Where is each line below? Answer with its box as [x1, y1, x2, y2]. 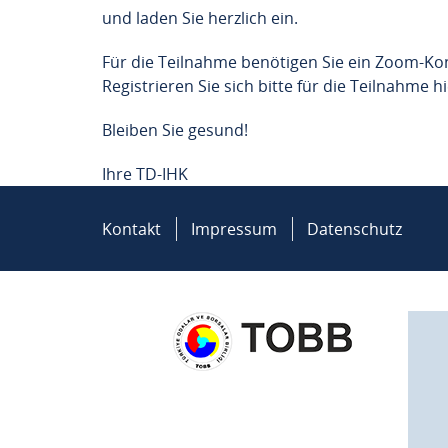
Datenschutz [307, 217, 402, 240]
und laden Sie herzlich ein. [102, 7, 298, 29]
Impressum [191, 217, 277, 240]
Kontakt [102, 217, 161, 240]
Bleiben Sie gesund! [102, 119, 248, 141]
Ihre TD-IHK [102, 163, 188, 185]
